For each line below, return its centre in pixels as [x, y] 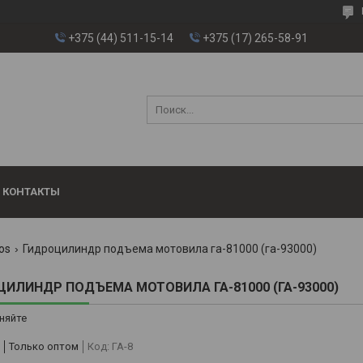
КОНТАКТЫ [31, 192]
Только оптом [44, 347]
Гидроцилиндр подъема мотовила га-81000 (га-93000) [169, 249]
